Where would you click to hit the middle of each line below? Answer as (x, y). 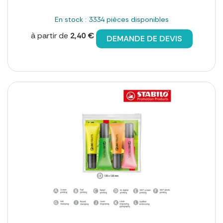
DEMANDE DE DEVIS (144, 38)
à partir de (50, 35)
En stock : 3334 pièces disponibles (111, 19)
